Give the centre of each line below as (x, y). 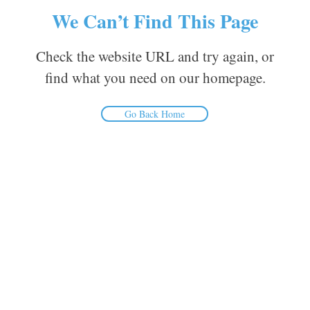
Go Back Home (155, 113)
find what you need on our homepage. (155, 77)
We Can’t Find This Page (155, 21)
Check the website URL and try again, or (155, 56)
